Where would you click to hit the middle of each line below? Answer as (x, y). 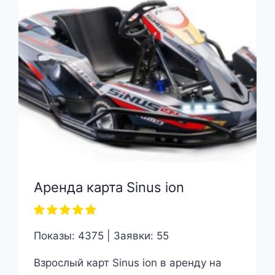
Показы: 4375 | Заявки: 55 (101, 236)
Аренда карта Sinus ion (109, 188)
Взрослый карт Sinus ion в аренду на (127, 263)
